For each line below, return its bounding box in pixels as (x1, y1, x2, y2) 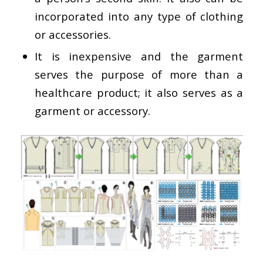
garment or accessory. (34, 103, 150, 118)
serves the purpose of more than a (34, 66, 244, 82)
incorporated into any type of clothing (34, 8, 244, 23)
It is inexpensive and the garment (34, 48, 244, 63)
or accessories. (34, 26, 111, 42)
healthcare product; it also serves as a (34, 85, 244, 100)
